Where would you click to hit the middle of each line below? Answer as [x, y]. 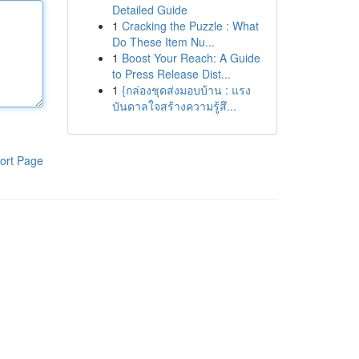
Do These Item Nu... [163, 42]
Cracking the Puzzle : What [190, 26]
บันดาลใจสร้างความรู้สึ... [174, 106]
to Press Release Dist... [171, 74]
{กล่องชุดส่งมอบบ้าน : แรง [186, 90]
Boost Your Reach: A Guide [191, 58]
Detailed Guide [149, 10]
